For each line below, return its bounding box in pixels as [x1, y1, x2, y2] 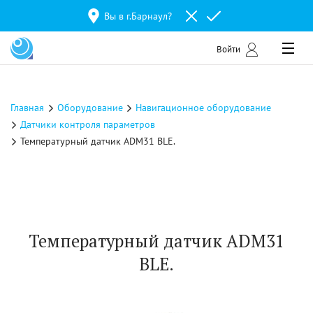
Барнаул [131, 9, 168, 22]
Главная [10, 101, 44, 114]
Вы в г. [104, 9, 131, 22]
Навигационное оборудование [136, 101, 271, 114]
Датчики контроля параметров [20, 118, 155, 131]
